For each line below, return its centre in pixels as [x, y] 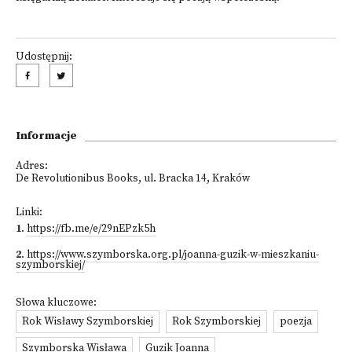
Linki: [29, 213]
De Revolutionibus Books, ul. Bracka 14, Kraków [133, 179]
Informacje [46, 136]
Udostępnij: [44, 57]
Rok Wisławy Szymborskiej [88, 322]
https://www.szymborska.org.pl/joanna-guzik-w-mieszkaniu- [173, 255]
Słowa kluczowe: [56, 303]
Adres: [32, 166]
